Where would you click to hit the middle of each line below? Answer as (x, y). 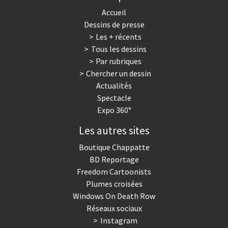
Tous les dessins (119, 49)
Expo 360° (114, 110)
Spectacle (114, 98)
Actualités (114, 86)
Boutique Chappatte (114, 147)
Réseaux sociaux (114, 208)
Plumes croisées (114, 184)
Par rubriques (119, 61)
